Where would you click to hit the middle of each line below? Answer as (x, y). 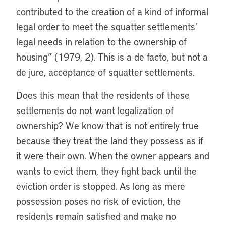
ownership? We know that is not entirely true (107, 125)
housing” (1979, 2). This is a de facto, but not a (112, 57)
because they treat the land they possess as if (110, 140)
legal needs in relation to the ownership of (101, 42)
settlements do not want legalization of (95, 110)
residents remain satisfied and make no (96, 216)
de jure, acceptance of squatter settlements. (105, 72)
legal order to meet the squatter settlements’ (107, 26)
